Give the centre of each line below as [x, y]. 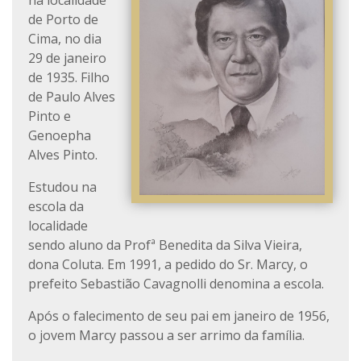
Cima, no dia [65, 39]
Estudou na [62, 187]
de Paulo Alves [72, 97]
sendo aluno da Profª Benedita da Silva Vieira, [165, 245]
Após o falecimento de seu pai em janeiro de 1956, [179, 316]
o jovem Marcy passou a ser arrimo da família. [166, 335]
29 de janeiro [67, 58]
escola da [56, 206]
